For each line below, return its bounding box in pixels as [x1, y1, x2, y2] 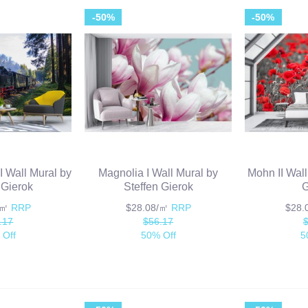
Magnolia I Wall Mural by [98, 167, 219, 179]
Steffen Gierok [123, 181, 193, 193]
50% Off [140, 230, 176, 241]
